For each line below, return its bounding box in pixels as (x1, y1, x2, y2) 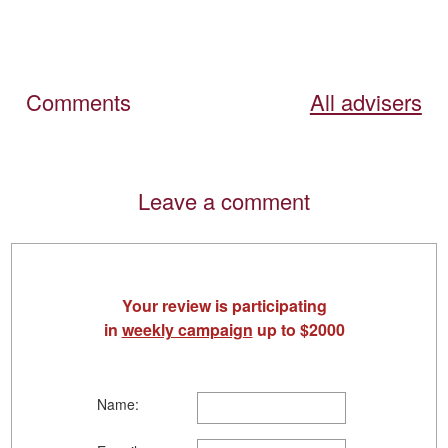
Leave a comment (138, 185, 310, 217)
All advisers (309, 86, 422, 118)
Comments (26, 86, 132, 118)
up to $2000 (252, 318, 345, 342)
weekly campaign (121, 318, 253, 342)
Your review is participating (121, 294, 327, 318)
